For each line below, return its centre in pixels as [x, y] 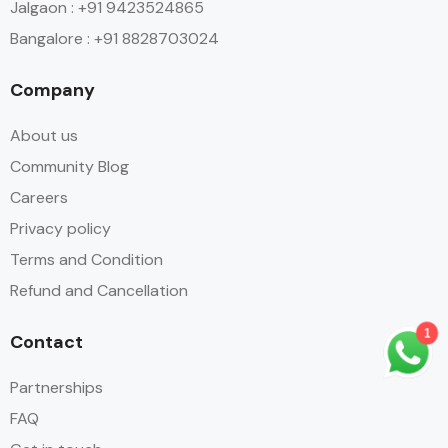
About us [44, 135]
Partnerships [56, 387]
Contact [46, 341]
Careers [39, 197]
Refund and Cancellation [99, 290]
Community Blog [69, 166]
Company [52, 89]
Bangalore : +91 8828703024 [114, 38]
